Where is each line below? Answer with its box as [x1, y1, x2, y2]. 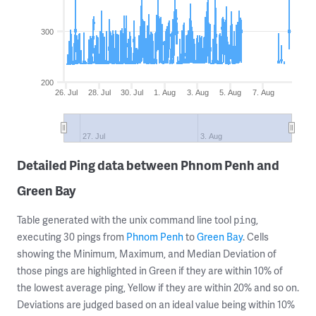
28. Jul [87, 88, 111, 97]
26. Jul [55, 88, 78, 97]
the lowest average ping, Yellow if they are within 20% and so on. [17, 281, 299, 294]
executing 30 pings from [17, 230, 126, 243]
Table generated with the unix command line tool [17, 213, 233, 226]
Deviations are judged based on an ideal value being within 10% [17, 298, 295, 311]
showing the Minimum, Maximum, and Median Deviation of [17, 247, 276, 260]
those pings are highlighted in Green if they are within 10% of [17, 264, 283, 277]
